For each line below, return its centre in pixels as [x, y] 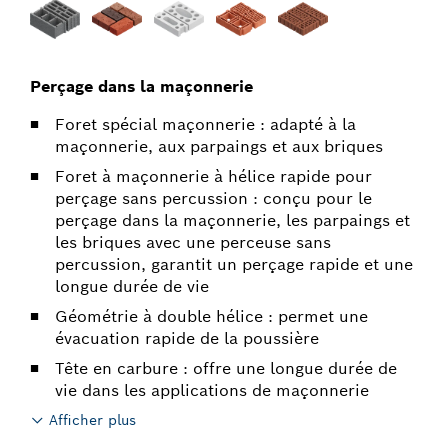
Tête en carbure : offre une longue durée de [226, 368]
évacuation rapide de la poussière [187, 338]
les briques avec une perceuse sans [193, 242]
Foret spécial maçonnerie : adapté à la [205, 124]
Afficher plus [92, 420]
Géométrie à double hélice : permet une [211, 316]
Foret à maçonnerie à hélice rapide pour [213, 176]
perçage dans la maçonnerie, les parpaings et [232, 220]
